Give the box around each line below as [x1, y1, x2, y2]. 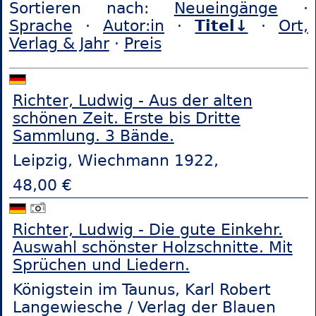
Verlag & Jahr [8, 35, 109, 53]
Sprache [8, 17, 73, 35]
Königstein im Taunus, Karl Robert [12, 281, 271, 299]
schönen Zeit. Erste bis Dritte [12, 109, 241, 127]
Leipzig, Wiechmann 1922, [12, 151, 219, 169]
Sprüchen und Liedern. [12, 256, 190, 274]
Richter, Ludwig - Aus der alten [12, 91, 253, 109]
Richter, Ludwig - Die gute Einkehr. [12, 221, 283, 239]
